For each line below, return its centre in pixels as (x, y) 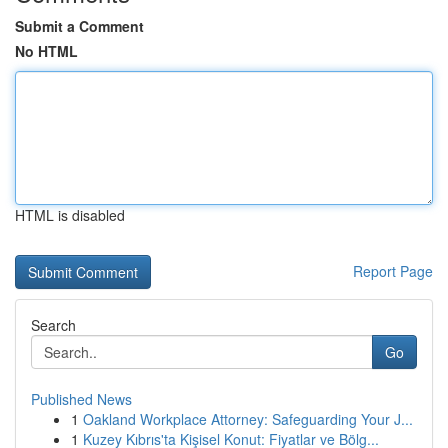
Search (53, 325)
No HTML (46, 51)
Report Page (393, 271)
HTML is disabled (70, 215)
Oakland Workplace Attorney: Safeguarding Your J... (248, 419)
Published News (81, 399)
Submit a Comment (79, 26)
